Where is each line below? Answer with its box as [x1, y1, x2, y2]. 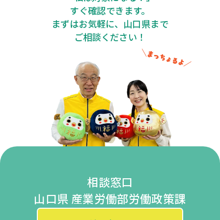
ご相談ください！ [74, 32, 146, 44]
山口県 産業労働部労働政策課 [34, 192, 186, 207]
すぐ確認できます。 [70, 5, 150, 17]
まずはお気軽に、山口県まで [52, 19, 168, 30]
